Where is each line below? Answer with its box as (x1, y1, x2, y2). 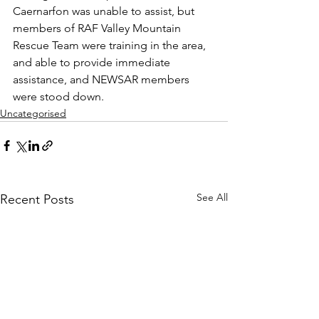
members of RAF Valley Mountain (13, 21, 184, 35)
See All (197, 191, 228, 204)
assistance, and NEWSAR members (13, 73, 192, 86)
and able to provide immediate (13, 56, 173, 69)
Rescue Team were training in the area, (13, 38, 209, 52)
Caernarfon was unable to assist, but (13, 4, 197, 18)
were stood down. (13, 90, 104, 103)
